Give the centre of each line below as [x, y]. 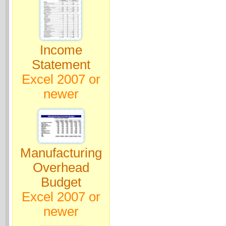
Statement [61, 65]
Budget [61, 182]
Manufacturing [61, 153]
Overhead [61, 168]
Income [61, 50]
